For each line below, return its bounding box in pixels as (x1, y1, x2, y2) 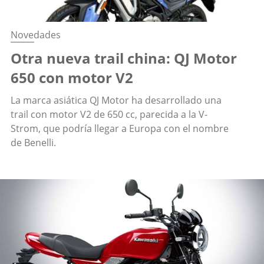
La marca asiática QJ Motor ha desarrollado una (11, 94, 222, 107)
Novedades (11, 28, 61, 42)
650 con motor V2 (11, 68, 133, 88)
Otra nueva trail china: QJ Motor (11, 48, 237, 68)
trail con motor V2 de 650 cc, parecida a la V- (11, 108, 207, 121)
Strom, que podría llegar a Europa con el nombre (11, 122, 229, 136)
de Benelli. (11, 136, 56, 150)
